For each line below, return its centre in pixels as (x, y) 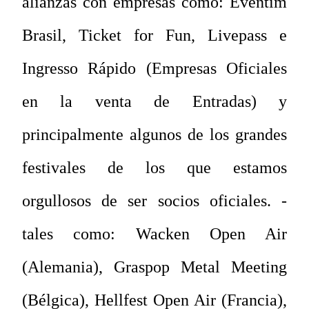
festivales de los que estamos (154, 167)
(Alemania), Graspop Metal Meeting (154, 267)
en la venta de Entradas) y (154, 101)
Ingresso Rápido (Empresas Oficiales (154, 68)
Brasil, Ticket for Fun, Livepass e (154, 35)
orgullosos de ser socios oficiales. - (154, 200)
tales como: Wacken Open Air (154, 233)
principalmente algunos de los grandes (154, 134)
